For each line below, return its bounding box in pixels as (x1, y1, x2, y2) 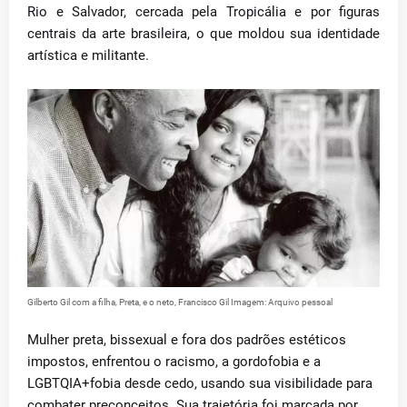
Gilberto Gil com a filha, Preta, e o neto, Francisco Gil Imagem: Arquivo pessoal (27, 297, 333, 307)
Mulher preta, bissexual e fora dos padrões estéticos (27, 332, 346, 348)
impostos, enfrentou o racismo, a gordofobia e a (27, 353, 321, 370)
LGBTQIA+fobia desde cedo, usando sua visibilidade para (27, 375, 372, 392)
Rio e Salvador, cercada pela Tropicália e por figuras (27, 4, 380, 20)
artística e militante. (27, 47, 149, 64)
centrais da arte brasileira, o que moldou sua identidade (27, 25, 380, 42)
